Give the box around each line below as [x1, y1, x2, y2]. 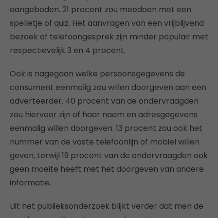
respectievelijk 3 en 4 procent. [10, 45, 126, 56]
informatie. [10, 177, 51, 189]
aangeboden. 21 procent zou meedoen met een [10, 4, 191, 16]
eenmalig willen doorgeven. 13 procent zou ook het [10, 123, 202, 134]
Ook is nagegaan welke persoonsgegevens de [10, 68, 185, 80]
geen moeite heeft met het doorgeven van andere [10, 163, 204, 175]
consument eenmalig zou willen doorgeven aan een [10, 82, 206, 93]
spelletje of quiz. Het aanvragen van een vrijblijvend [10, 18, 204, 29]
